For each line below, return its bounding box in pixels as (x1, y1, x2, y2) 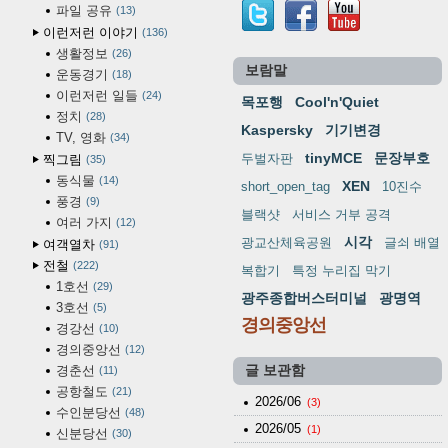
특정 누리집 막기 (291, 262, 391, 278)
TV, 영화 (56, 129, 106, 145)
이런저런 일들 (56, 87, 138, 103)
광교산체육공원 (240, 234, 332, 250)
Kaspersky (240, 121, 313, 138)
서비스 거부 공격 (291, 206, 391, 222)
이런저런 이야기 (43, 24, 138, 40)
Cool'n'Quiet (294, 93, 379, 110)
